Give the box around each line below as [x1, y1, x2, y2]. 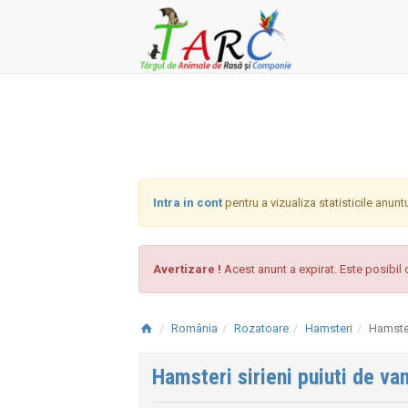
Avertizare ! [153, 262, 221, 276]
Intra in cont [153, 196, 222, 209]
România [171, 321, 219, 335]
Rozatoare [234, 321, 290, 335]
